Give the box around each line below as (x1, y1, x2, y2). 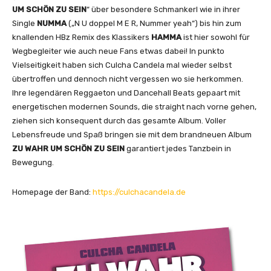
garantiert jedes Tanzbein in (126, 143, 231, 153)
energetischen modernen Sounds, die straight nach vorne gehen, (12, 102, 256, 111)
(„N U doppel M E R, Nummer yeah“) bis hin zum (68, 18, 241, 28)
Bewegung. (12, 157, 56, 167)
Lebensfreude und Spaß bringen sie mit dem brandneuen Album (12, 129, 252, 139)
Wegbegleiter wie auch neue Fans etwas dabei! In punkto (12, 46, 224, 56)
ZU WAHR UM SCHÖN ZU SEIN (12, 143, 126, 153)
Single (12, 18, 37, 28)
